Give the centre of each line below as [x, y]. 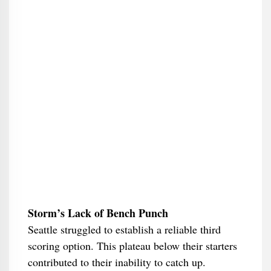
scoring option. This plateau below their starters [132, 246]
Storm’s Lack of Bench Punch [98, 213]
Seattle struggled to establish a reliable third [124, 229]
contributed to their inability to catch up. [116, 262]
